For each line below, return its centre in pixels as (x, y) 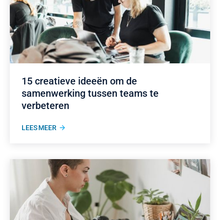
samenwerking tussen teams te (90, 93)
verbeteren (45, 106)
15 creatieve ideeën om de (79, 81)
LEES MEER (39, 128)
